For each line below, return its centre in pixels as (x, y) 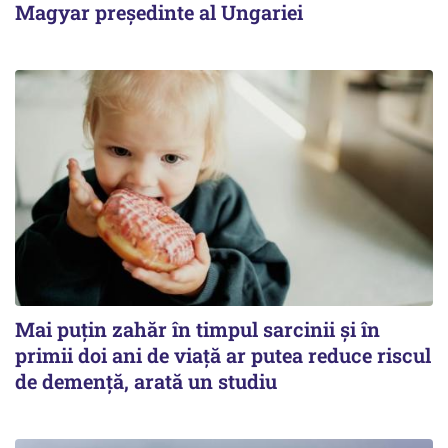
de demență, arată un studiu (146, 380)
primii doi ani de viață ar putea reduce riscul (223, 354)
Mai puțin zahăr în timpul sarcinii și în (197, 328)
